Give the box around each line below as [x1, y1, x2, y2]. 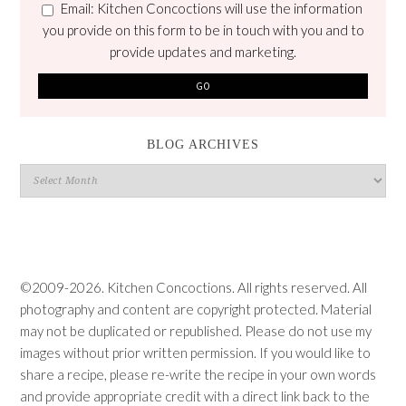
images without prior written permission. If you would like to [20, 343, 372, 361]
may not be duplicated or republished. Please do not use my [20, 322, 372, 339]
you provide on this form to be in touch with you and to [42, 21, 364, 38]
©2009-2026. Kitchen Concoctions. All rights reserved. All [20, 278, 368, 295]
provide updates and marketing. [110, 43, 296, 60]
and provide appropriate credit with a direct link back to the [20, 387, 371, 404]
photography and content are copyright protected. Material [20, 300, 372, 317]
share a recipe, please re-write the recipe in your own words [20, 365, 377, 382]
